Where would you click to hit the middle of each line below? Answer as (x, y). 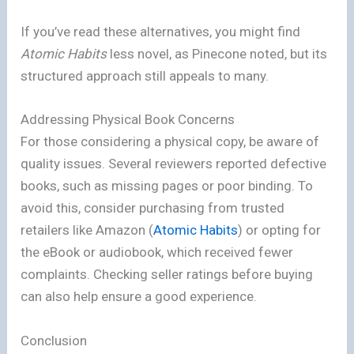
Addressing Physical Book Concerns (128, 120)
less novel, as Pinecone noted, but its (217, 54)
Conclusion (54, 340)
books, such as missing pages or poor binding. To (167, 186)
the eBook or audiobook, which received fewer (157, 252)
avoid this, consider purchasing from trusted (153, 208)
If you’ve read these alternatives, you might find (161, 32)
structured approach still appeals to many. (145, 76)
